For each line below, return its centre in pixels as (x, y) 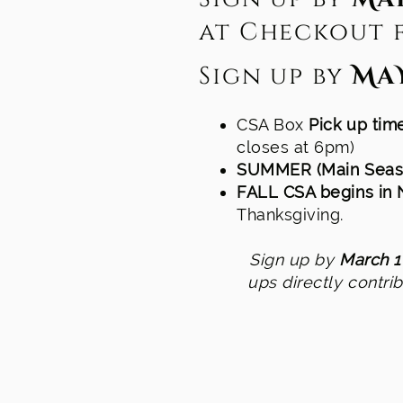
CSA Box (273, 125)
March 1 (370, 260)
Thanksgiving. (291, 215)
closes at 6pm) (296, 147)
